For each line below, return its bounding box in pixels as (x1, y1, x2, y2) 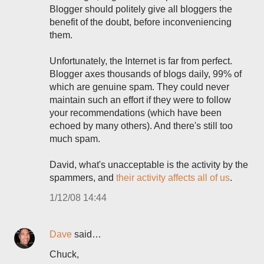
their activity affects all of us (116, 173, 230, 183)
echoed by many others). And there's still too (49, 121, 233, 131)
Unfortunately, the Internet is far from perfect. (49, 56, 232, 66)
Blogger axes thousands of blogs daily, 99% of (49, 69, 242, 79)
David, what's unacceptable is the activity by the (49, 160, 248, 170)
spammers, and (49, 173, 116, 183)
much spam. (49, 134, 100, 144)
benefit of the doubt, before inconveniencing (49, 17, 232, 27)
